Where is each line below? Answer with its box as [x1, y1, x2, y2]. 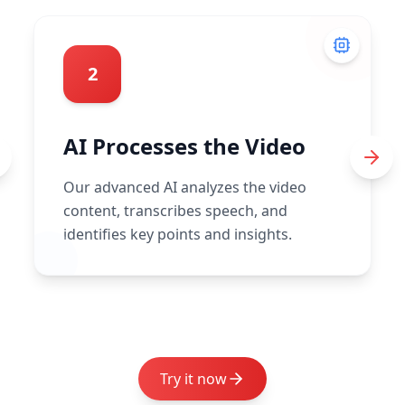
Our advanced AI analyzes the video [63, 177, 307, 197]
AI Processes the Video [63, 131, 306, 161]
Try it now [160, 369, 227, 389]
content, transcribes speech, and [63, 201, 288, 221]
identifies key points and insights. [63, 224, 293, 244]
